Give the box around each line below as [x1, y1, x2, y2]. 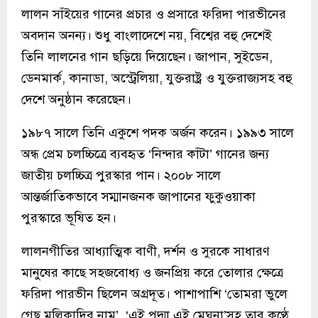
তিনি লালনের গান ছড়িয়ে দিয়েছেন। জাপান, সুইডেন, [21, 48, 273, 65]
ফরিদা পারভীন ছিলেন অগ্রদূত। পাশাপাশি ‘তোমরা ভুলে [21, 285, 287, 302]
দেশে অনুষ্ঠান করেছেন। [21, 91, 131, 107]
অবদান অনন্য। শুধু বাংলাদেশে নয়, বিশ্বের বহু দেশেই [21, 27, 272, 43]
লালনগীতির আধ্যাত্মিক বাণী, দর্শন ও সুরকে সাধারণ [21, 243, 270, 259]
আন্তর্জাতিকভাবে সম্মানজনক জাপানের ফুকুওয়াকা [21, 188, 256, 204]
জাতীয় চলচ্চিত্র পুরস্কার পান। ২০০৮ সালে [21, 167, 221, 183]
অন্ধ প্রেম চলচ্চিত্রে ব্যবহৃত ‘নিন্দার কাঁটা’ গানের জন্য [21, 146, 269, 162]
